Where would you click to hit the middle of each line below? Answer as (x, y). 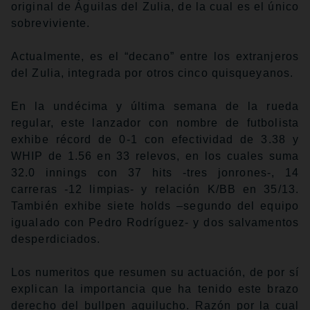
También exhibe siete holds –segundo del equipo (155, 206)
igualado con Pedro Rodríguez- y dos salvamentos (155, 223)
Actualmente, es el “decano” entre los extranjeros (155, 57)
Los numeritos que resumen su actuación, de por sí (155, 273)
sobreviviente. (51, 24)
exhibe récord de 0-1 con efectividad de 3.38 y (155, 140)
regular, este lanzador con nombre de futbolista (155, 123)
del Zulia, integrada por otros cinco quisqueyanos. (153, 73)
